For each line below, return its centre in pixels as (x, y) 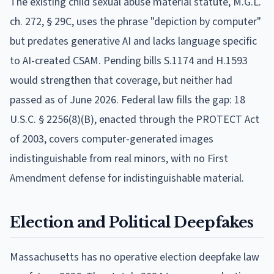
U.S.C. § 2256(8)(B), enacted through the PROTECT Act (135, 119)
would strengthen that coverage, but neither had (121, 80)
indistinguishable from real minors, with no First (119, 158)
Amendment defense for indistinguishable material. (127, 178)
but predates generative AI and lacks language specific (133, 41)
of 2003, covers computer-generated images (112, 139)
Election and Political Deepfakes (132, 222)
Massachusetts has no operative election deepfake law (135, 257)
